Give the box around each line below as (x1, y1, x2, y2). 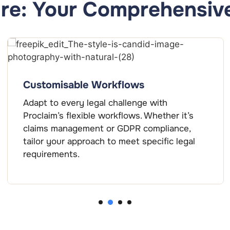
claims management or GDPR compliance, (23, 123, 190, 135)
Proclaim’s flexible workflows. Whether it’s (23, 110, 194, 122)
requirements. (23, 149, 80, 160)
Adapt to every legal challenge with (23, 98, 167, 109)
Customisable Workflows (23, 79, 144, 92)
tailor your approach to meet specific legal (23, 136, 195, 147)
